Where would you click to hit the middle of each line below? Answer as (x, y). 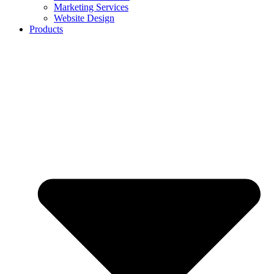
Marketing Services (91, 7)
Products (46, 29)
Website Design (84, 18)
